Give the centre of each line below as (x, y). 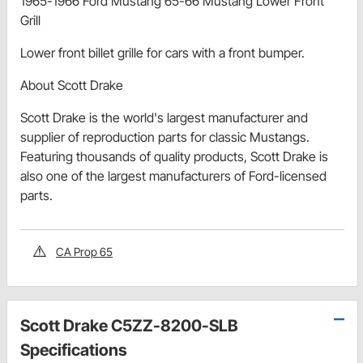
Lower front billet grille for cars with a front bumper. (162, 52)
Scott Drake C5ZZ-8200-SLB (129, 325)
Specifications (74, 350)
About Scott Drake (72, 85)
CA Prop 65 (84, 251)
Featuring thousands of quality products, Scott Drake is (174, 156)
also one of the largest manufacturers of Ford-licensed (173, 175)
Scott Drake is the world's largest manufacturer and (164, 117)
